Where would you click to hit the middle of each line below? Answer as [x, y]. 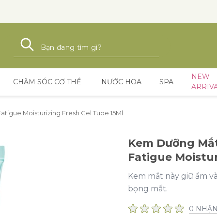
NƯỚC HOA [121, 82]
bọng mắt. [148, 189]
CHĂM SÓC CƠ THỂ [47, 82]
